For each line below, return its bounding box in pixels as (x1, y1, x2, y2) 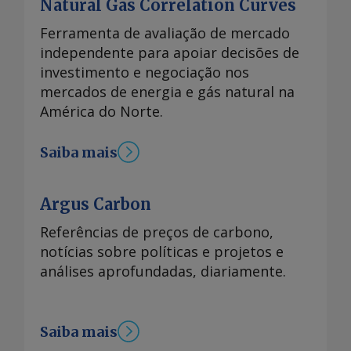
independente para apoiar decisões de (40, 43, 299, 63)
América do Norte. (40, 102, 163, 121)
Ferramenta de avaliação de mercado (40, 24, 290, 43)
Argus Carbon (40, 194, 151, 215)
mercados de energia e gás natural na (40, 82, 295, 102)
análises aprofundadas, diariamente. (40, 262, 286, 281)
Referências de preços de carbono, (40, 223, 273, 242)
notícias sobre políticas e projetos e (40, 242, 284, 262)
